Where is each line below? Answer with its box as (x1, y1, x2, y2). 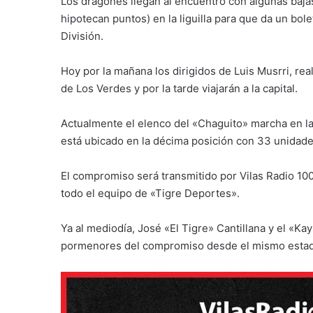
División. (61, 29, 103, 43)
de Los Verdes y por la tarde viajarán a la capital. (61, 81, 298, 95)
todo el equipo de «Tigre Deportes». (61, 186, 240, 200)
